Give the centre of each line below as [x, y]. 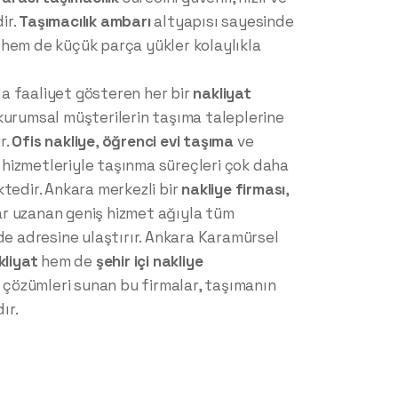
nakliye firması [234, 190]
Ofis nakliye [54, 142]
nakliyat [222, 94]
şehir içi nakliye [149, 262]
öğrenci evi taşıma [168, 142]
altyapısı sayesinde [222, 22]
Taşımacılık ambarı [85, 22]
